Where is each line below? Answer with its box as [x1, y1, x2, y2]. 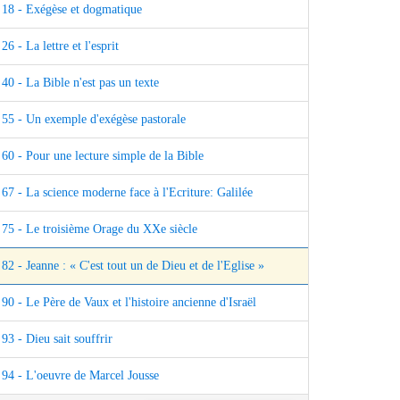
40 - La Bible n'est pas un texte [2, 76, 159, 90]
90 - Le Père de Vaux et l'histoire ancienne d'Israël [2, 296, 256, 310]
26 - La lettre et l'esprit [2, 39, 119, 54]
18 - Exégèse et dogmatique [2, 3, 142, 17]
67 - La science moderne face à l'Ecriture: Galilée [2, 186, 253, 200]
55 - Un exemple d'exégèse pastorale [2, 112, 186, 127]
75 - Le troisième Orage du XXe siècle [2, 222, 197, 237]
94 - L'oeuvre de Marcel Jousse [2, 369, 159, 383]
